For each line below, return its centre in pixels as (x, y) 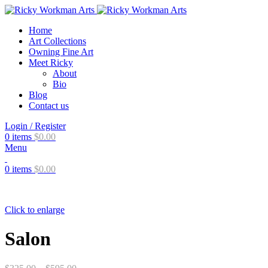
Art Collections (57, 41)
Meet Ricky (51, 63)
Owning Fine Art (61, 52)
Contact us (49, 106)
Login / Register (35, 126)
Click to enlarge (35, 210)
